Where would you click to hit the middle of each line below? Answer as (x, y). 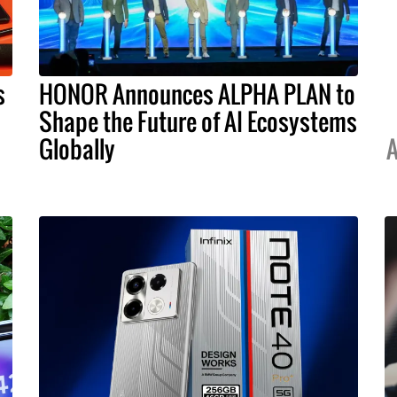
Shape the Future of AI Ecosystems (198, 122)
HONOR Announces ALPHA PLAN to (197, 94)
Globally (77, 149)
